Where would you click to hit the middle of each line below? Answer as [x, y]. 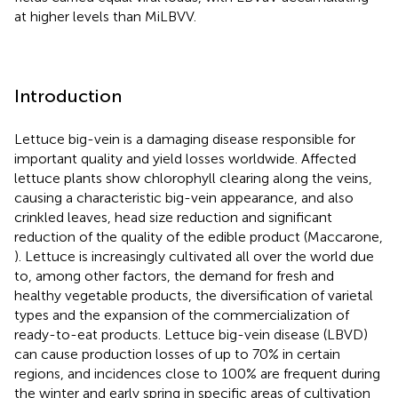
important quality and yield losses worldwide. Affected [185, 158]
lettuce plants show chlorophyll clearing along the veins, [193, 178]
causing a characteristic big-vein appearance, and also [184, 197]
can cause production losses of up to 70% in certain [177, 354]
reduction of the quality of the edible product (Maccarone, [199, 236]
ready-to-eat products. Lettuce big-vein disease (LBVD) [191, 334]
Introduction [68, 96]
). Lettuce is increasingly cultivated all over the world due [194, 256]
